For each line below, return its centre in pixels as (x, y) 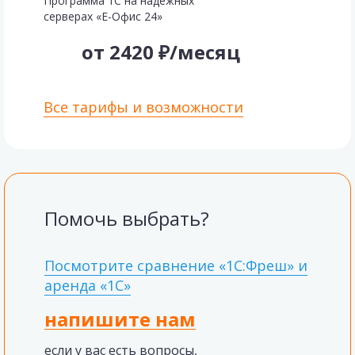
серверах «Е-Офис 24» (103, 16)
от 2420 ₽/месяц (161, 52)
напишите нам (120, 319)
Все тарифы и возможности (143, 107)
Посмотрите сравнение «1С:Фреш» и (176, 265)
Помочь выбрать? (127, 218)
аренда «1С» (88, 285)
